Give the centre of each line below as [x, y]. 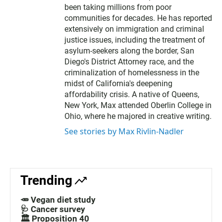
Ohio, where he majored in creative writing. [138, 116]
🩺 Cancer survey [53, 209]
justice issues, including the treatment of [135, 40]
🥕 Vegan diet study [58, 199]
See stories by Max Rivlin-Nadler [124, 131]
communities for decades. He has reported [138, 18]
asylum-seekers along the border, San [129, 51]
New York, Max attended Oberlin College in [138, 105]
